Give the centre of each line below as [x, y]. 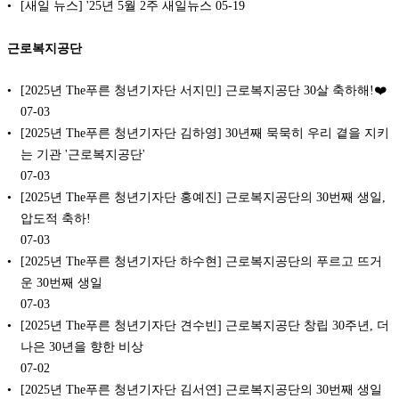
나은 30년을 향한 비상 [82, 347]
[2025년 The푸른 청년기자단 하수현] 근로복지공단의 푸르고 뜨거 [201, 261]
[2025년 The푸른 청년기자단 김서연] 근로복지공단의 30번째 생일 [201, 390]
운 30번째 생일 [61, 283]
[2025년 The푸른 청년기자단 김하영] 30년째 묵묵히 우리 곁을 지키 [205, 133]
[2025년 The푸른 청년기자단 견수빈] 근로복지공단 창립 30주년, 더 [205, 326]
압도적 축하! [56, 219]
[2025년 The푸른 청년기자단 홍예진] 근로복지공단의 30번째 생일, [203, 197]
